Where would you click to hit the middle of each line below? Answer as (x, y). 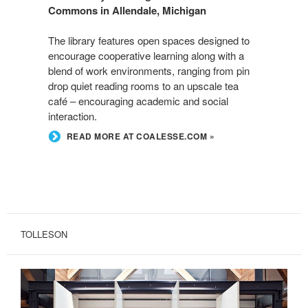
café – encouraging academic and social (138, 100)
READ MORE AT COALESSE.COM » (140, 136)
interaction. (73, 115)
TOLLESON (44, 234)
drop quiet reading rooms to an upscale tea (143, 85)
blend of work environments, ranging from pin (149, 70)
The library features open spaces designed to (149, 40)
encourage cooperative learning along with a (146, 55)
